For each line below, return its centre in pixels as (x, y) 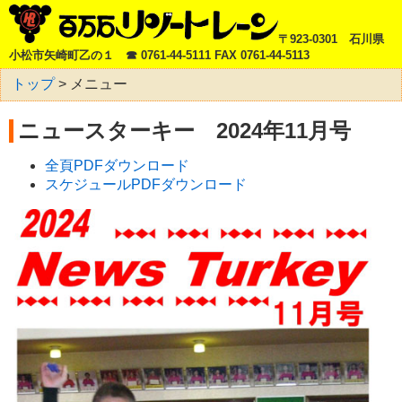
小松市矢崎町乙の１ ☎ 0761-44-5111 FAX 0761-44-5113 (159, 55)
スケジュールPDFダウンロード (146, 184)
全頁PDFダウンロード (117, 165)
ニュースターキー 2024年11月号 (184, 130)
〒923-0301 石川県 (331, 39)
